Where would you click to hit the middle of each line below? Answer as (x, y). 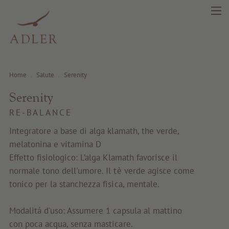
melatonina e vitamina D (55, 144)
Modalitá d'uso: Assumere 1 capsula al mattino (95, 210)
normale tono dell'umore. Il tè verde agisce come (101, 170)
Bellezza (114, 144)
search (68, 105)
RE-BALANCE (40, 112)
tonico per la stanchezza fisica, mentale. (84, 184)
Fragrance (114, 200)
